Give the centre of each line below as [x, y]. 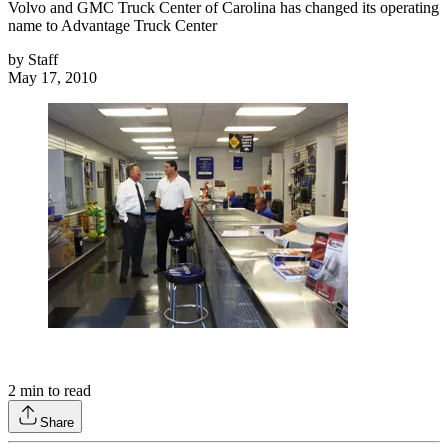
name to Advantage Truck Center [112, 26]
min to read [53, 391]
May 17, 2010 [52, 78]
